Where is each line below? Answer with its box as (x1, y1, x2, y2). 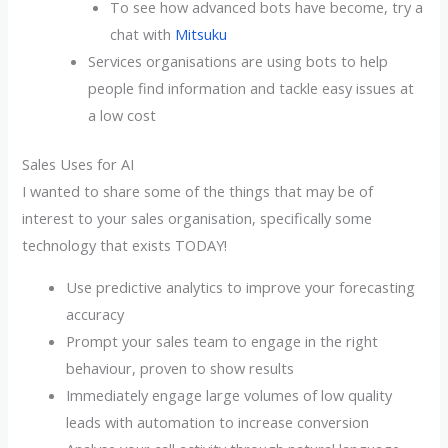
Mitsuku (174, 24, 227, 45)
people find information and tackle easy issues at (88, 78, 415, 99)
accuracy (66, 303, 125, 324)
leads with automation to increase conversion (66, 411, 370, 432)
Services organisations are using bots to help (88, 51, 389, 72)
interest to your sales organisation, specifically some (22, 208, 373, 229)
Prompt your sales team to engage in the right (66, 330, 379, 351)
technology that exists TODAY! (22, 235, 228, 256)
